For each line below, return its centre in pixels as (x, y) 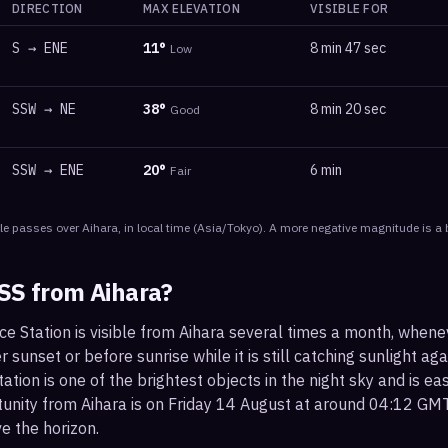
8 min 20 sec (348, 109)
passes (32, 227)
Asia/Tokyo (228, 227)
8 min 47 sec (348, 48)
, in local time (154, 227)
